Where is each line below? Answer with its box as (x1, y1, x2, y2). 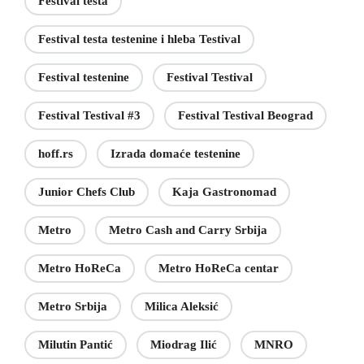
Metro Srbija (38, 300, 107, 314)
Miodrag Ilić (150, 338, 217, 352)
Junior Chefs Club (38, 185, 135, 199)
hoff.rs (38, 147, 73, 161)
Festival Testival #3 (38, 109, 141, 123)
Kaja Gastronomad (172, 185, 276, 199)
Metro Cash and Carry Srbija (109, 223, 267, 237)
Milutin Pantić (38, 338, 113, 352)
